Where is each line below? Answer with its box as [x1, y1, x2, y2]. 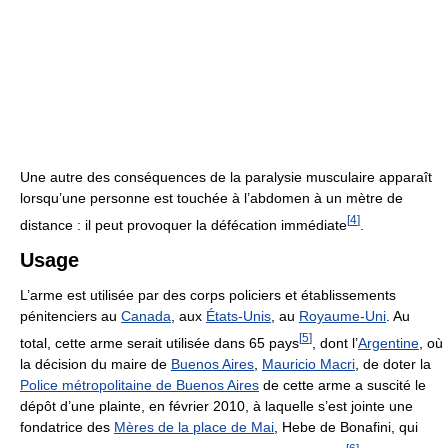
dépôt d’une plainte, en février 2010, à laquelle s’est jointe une [20, 397, 413, 414]
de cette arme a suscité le [259, 376, 426, 393]
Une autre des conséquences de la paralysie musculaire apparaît [20, 168, 432, 185]
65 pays [249, 334, 299, 351]
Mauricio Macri [262, 355, 355, 372]
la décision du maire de [20, 355, 171, 372]
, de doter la [355, 355, 431, 372]
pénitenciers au [20, 308, 121, 325]
